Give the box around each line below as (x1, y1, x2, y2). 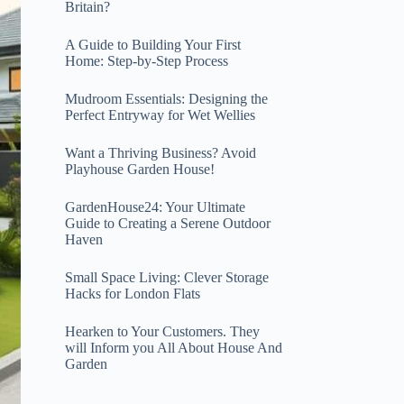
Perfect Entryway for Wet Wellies (64, 106, 255, 123)
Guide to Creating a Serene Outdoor (64, 215, 271, 231)
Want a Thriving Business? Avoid (64, 144, 256, 161)
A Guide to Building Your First (64, 36, 241, 52)
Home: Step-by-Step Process (64, 52, 228, 69)
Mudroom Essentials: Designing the (64, 90, 268, 106)
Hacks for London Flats (64, 285, 200, 301)
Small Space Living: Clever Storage (64, 269, 269, 285)
